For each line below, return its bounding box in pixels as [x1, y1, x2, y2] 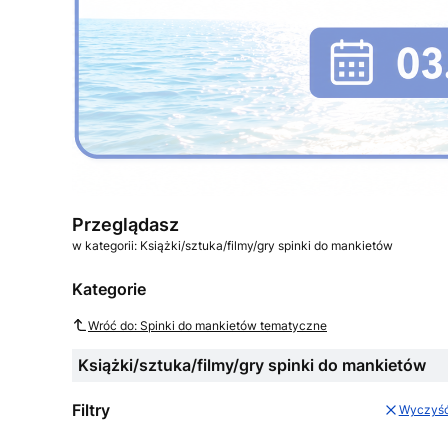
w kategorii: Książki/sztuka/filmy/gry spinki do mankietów [72, 238, 393, 253]
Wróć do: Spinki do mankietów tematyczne [88, 317, 327, 333]
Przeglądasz [72, 214, 179, 235]
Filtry [72, 399, 110, 420]
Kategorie [72, 279, 146, 299]
